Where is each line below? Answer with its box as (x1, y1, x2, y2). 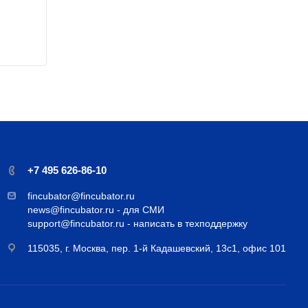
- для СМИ (117, 204, 164, 216)
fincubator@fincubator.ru (27, 190, 135, 202)
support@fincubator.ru (27, 218, 124, 230)
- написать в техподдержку (127, 218, 247, 230)
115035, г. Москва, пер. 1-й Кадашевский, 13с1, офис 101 (27, 242, 286, 254)
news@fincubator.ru (27, 204, 114, 216)
